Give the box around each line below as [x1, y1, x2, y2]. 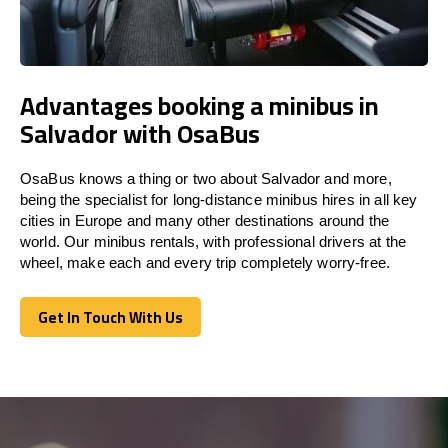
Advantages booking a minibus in [20, 81, 379, 129]
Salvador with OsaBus [20, 109, 260, 157]
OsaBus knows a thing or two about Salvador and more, [20, 169, 392, 187]
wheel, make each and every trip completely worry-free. [20, 253, 391, 271]
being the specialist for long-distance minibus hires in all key [20, 190, 418, 208]
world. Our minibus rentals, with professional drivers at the [20, 232, 406, 250]
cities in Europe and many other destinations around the [20, 211, 390, 229]
